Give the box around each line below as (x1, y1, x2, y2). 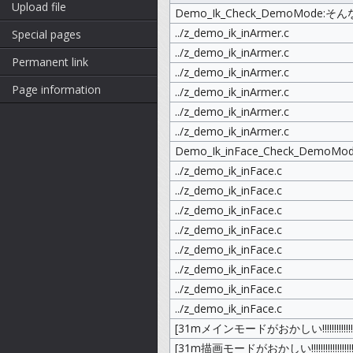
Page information (12, 82, 101, 97)
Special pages (12, 27, 81, 42)
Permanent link (12, 54, 88, 69)
